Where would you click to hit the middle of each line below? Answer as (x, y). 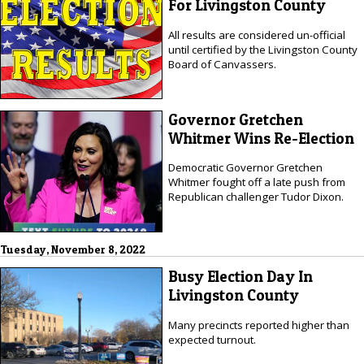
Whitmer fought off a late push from (256, 182)
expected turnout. (212, 339)
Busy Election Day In (240, 277)
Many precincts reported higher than (258, 325)
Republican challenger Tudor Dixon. (256, 197)
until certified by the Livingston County (262, 49)
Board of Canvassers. (222, 64)
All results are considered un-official (256, 35)
